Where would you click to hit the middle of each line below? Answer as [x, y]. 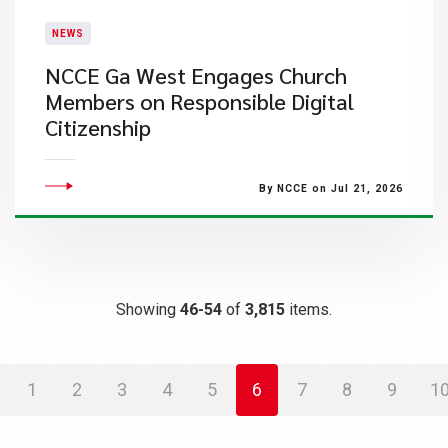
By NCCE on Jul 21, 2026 [330, 188]
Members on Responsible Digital [199, 101]
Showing [148, 309]
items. [308, 309]
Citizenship [97, 127]
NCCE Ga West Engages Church [195, 75]
